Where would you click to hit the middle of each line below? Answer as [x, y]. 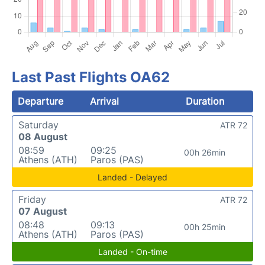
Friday [32, 199]
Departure [41, 101]
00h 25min [204, 227]
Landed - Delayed [132, 177]
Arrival [105, 101]
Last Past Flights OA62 [91, 77]
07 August [43, 211]
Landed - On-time [132, 251]
